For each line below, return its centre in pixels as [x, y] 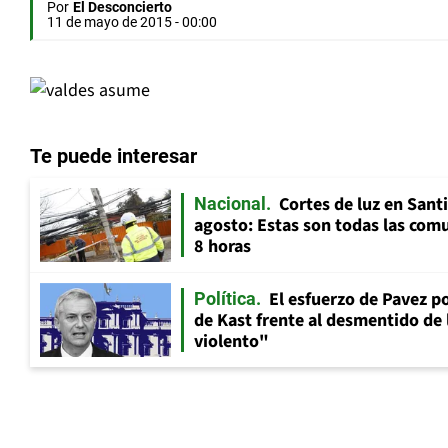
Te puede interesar [113, 156]
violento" [231, 342]
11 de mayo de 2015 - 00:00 [132, 22]
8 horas [222, 247]
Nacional [230, 204]
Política [225, 299]
